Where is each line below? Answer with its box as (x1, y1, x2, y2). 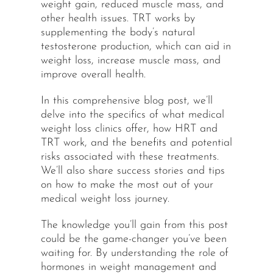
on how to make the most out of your (40, 179, 213, 191)
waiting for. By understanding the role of (40, 247, 229, 260)
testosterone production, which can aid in (40, 41, 231, 53)
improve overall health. (40, 69, 146, 81)
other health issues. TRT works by (40, 13, 195, 25)
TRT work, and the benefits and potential (40, 137, 232, 149)
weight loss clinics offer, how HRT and (40, 123, 218, 135)
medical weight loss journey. (40, 193, 169, 205)
